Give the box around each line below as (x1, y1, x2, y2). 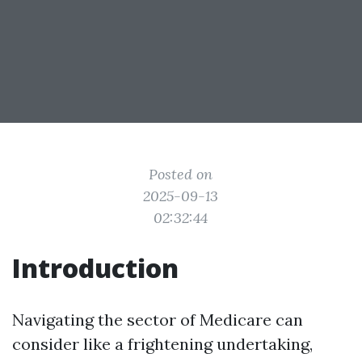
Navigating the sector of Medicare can (12, 309, 303, 330)
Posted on (149, 165, 213, 183)
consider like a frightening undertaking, (12, 334, 313, 354)
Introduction (12, 250, 179, 285)
